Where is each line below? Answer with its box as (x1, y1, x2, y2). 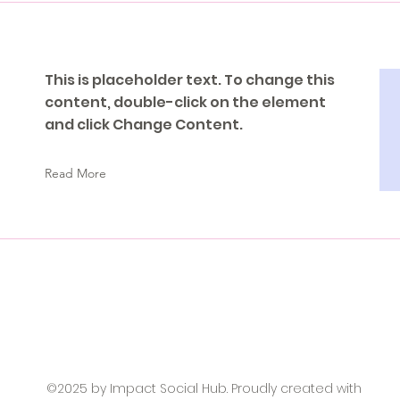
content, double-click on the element (45, 92, 326, 112)
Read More (45, 165, 106, 181)
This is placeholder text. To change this (45, 70, 335, 90)
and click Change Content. (45, 114, 243, 135)
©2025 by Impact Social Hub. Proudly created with (46, 379, 362, 397)
